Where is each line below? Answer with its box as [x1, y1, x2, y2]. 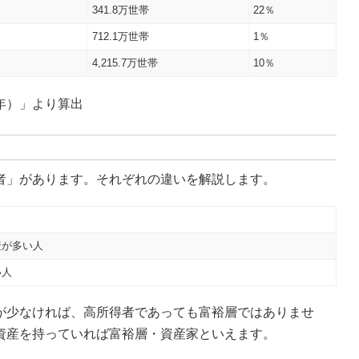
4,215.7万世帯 [92, 57, 159, 70]
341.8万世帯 [92, 4, 150, 17]
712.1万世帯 [92, 30, 150, 43]
